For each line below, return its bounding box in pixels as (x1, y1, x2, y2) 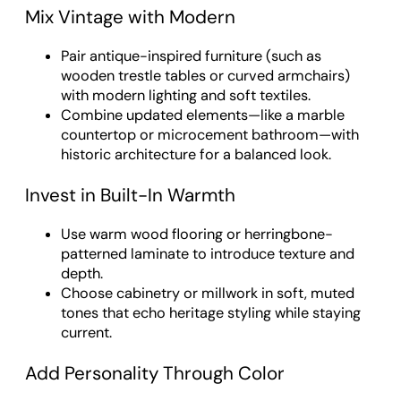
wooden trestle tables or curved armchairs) (61, 66, 350, 86)
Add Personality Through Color (25, 362, 285, 385)
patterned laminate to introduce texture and (61, 244, 354, 264)
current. (61, 323, 112, 343)
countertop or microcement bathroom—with (61, 125, 359, 145)
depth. (61, 264, 103, 284)
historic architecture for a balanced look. (61, 145, 331, 165)
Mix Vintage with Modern (25, 4, 235, 29)
